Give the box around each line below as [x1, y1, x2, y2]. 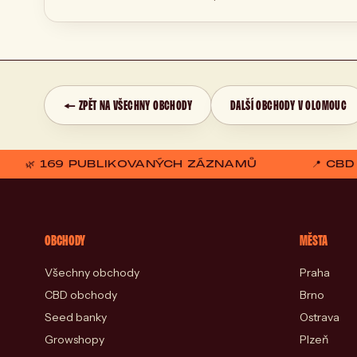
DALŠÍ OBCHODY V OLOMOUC [230, 96, 347, 115]
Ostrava [300, 310, 339, 325]
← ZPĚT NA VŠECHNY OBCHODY [64, 96, 192, 115]
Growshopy [45, 332, 104, 347]
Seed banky [45, 310, 107, 325]
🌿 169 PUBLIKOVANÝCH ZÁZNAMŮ [25, 158, 257, 171]
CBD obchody [45, 288, 117, 303]
